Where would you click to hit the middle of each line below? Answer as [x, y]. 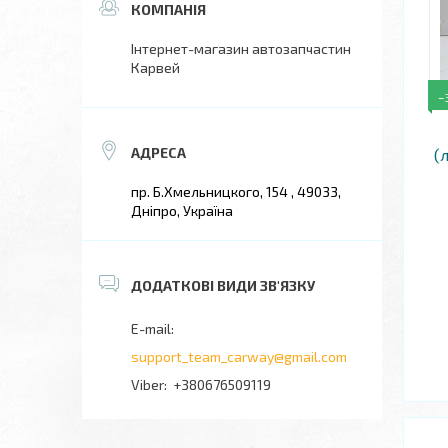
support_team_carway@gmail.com [239, 356]
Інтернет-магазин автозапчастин [241, 48]
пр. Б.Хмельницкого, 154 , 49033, [236, 191]
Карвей [155, 67]
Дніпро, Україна [182, 210]
